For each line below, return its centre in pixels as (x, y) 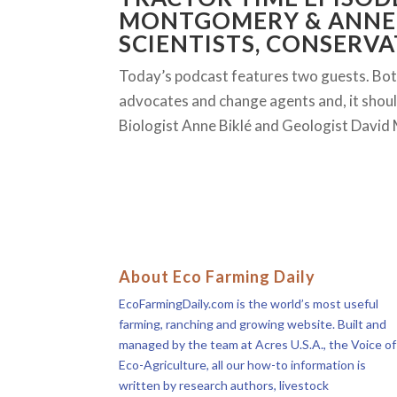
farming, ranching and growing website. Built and (253, 324)
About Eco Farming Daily (218, 277)
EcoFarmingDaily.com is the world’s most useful (249, 304)
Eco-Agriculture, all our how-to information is (243, 365)
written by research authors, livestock (224, 385)
